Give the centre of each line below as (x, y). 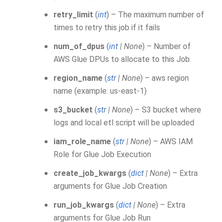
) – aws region (165, 78)
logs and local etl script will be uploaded (124, 123)
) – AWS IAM (171, 141)
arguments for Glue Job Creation (110, 186)
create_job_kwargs (90, 173)
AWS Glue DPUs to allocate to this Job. (122, 59)
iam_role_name (82, 141)
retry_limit (73, 15)
